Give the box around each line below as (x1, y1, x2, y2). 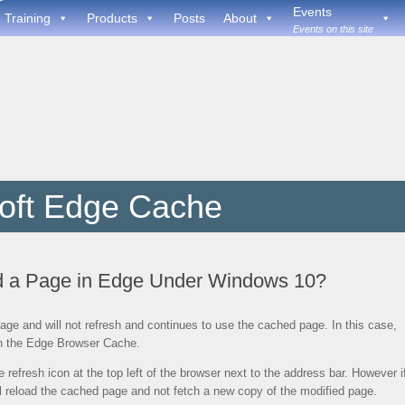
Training (5, 11, 51, 25)
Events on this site (293, 23, 373, 34)
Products (87, 11, 137, 25)
